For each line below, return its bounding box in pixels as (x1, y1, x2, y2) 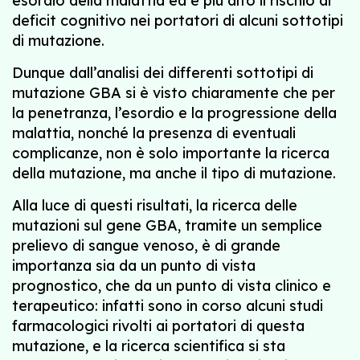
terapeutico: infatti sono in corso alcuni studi (12, 297, 323, 315)
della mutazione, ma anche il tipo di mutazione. (12, 164, 336, 182)
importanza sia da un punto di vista (12, 256, 256, 275)
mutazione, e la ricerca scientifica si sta (12, 337, 285, 355)
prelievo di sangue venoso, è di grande (12, 236, 280, 255)
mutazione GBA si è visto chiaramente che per (12, 84, 335, 102)
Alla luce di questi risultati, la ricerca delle (12, 196, 297, 215)
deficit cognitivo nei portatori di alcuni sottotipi (12, 11, 343, 30)
